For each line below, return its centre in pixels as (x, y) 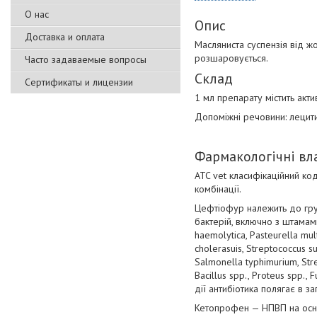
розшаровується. (231, 58)
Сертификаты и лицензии (79, 82)
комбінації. (218, 189)
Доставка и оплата (65, 37)
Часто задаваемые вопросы (86, 59)
